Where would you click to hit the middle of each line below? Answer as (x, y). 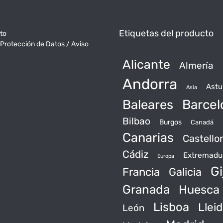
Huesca (199, 190)
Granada (146, 190)
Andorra (150, 84)
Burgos (170, 122)
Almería (196, 66)
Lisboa (171, 207)
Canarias (148, 138)
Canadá (202, 122)
